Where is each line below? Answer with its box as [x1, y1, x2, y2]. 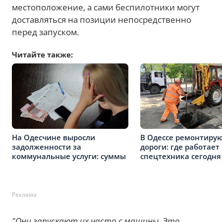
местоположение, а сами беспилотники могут [12, 1, 200, 13]
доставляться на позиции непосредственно [12, 14, 191, 25]
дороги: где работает [140, 141, 220, 152]
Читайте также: [12, 50, 73, 59]
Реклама [12, 190, 37, 199]
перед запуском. [12, 26, 79, 38]
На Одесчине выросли [12, 132, 95, 142]
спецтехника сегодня [140, 151, 221, 161]
